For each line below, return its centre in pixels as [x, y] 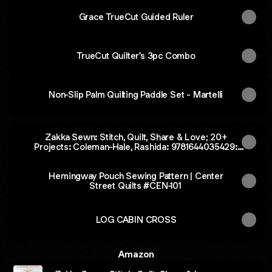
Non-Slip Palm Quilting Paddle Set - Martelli [136, 94]
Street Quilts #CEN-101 [136, 185]
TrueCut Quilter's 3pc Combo [136, 56]
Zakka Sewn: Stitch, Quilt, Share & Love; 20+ [136, 137]
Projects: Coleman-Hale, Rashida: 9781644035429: [136, 147]
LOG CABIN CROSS [136, 219]
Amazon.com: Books [136, 156]
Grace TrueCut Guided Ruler [136, 17]
